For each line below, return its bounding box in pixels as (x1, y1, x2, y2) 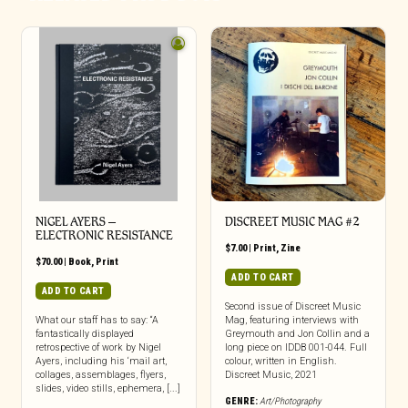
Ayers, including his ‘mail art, (35, 355, 167, 368)
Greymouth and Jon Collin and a (224, 328, 370, 341)
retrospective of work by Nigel (35, 342, 161, 354)
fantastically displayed (35, 328, 134, 341)
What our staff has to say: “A (35, 314, 158, 327)
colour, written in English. (224, 355, 337, 368)
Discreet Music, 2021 (224, 369, 317, 382)
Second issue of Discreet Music (224, 301, 361, 313)
